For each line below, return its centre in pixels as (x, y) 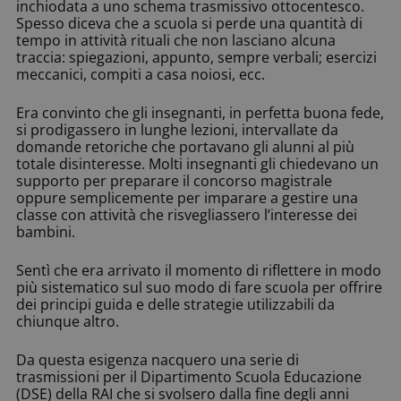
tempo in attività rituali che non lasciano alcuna (176, 41)
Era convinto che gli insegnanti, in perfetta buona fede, (200, 113)
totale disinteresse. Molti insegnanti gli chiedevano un (197, 164)
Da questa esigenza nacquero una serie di (158, 360)
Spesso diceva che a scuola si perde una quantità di (189, 24)
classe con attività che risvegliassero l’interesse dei (187, 215)
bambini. (46, 232)
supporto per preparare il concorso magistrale (174, 181)
